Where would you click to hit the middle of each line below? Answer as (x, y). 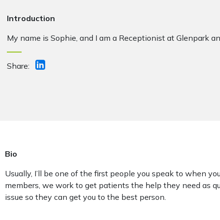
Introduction (31, 18)
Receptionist (142, 38)
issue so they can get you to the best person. (85, 197)
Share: (21, 66)
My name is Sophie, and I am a (63, 38)
